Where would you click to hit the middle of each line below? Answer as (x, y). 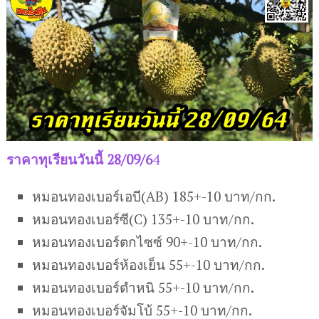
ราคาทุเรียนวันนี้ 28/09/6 (79, 159)
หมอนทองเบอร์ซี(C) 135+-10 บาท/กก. (143, 219)
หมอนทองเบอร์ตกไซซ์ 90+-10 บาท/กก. (147, 241)
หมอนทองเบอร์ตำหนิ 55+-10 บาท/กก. (143, 287)
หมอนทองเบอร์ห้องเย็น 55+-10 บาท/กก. (149, 264)
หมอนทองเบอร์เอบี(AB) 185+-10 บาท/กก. (154, 196)
